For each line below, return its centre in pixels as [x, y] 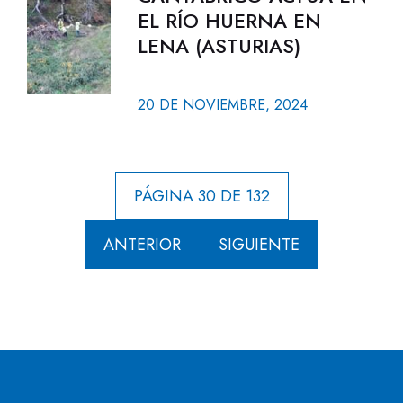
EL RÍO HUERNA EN [229, 21]
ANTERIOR [142, 245]
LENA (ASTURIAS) [219, 46]
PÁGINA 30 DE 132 [201, 196]
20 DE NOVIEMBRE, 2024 [222, 105]
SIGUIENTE [259, 245]
